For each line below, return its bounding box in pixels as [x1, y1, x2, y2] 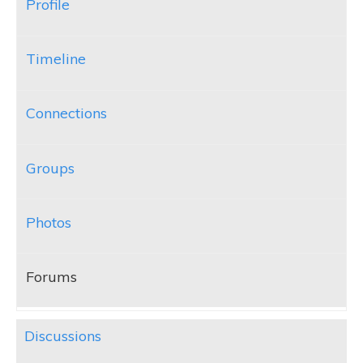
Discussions [24, 327, 101, 346]
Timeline [26, 49, 86, 69]
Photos [26, 212, 71, 232]
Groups [26, 158, 75, 177]
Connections [26, 104, 107, 123]
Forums [26, 267, 77, 286]
